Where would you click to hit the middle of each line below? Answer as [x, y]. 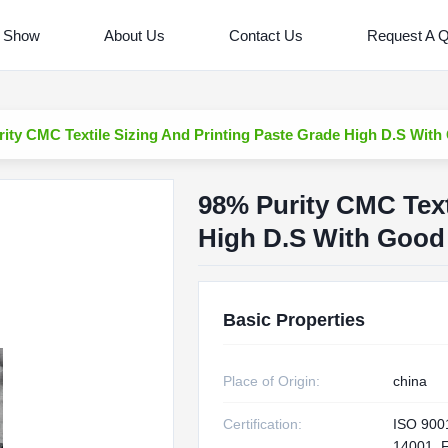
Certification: [262, 424]
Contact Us [265, 35]
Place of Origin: [271, 381]
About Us [134, 35]
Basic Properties [293, 320]
